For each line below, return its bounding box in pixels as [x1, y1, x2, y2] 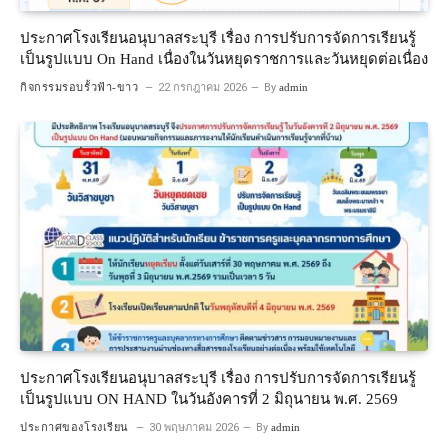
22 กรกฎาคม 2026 [158, 80, 248, 94]
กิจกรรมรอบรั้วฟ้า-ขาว [20, 80, 139, 93]
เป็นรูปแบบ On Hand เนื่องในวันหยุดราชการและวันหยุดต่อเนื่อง [20, 50, 428, 67]
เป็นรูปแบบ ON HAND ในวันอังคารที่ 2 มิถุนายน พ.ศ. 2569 [20, 391, 398, 408]
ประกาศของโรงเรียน [20, 421, 129, 434]
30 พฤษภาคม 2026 [148, 421, 239, 435]
